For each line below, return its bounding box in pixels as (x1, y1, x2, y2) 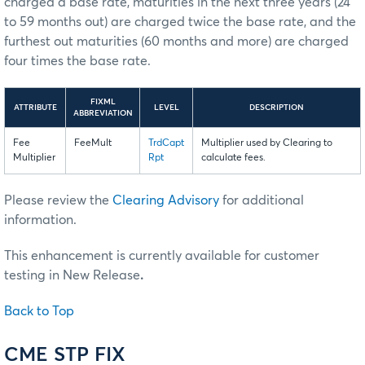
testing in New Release (4, 268, 140, 282)
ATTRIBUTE (13, 103, 57, 112)
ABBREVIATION (73, 108, 133, 117)
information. (4, 213, 77, 226)
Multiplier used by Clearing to (201, 138, 332, 148)
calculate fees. (201, 152, 266, 163)
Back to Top (4, 304, 74, 318)
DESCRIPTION (249, 103, 304, 112)
